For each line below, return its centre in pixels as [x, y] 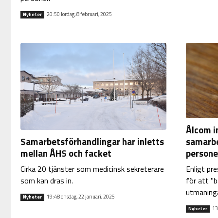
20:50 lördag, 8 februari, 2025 [79, 14]
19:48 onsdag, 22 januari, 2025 [81, 197]
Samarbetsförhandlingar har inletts [92, 141]
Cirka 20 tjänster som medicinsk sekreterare [92, 169]
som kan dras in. [46, 181]
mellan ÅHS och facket [66, 153]
